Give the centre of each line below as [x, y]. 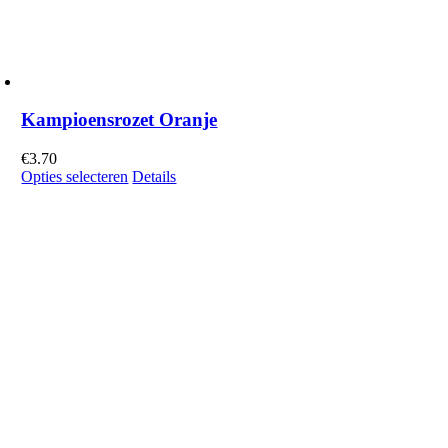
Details [154, 177]
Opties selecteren [75, 177]
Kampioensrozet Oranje [119, 120]
